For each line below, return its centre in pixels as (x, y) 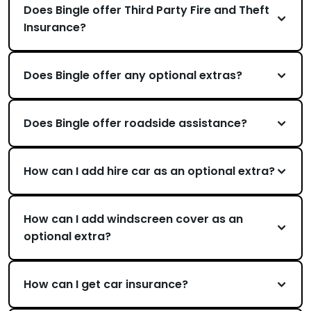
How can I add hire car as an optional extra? (149, 171)
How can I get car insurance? (106, 284)
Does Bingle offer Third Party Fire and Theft (146, 10)
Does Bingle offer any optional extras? (133, 75)
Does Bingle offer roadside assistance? (135, 123)
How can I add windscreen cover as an (133, 219)
